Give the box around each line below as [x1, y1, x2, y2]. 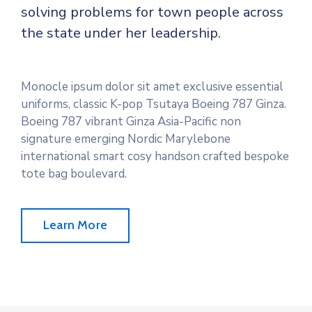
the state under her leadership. [21, 23, 221, 42]
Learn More [43, 217, 107, 233]
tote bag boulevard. [21, 165, 127, 182]
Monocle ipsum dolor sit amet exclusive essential [21, 78, 283, 95]
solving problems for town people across [21, 2, 283, 22]
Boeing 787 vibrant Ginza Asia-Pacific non [21, 113, 241, 130]
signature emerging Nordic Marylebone [21, 130, 231, 147]
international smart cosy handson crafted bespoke [21, 148, 289, 164]
